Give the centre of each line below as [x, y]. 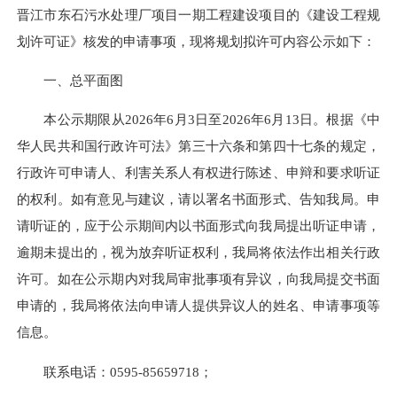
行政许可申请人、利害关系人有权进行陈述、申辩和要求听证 [198, 173]
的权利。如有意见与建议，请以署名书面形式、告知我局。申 [198, 199]
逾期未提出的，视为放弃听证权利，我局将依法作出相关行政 [198, 253]
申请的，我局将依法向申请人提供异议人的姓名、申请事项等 [198, 306]
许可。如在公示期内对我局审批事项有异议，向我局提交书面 [198, 279]
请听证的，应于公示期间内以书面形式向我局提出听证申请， [198, 226]
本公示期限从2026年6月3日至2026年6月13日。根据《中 [198, 120]
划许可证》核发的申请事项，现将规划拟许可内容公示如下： [196, 41]
